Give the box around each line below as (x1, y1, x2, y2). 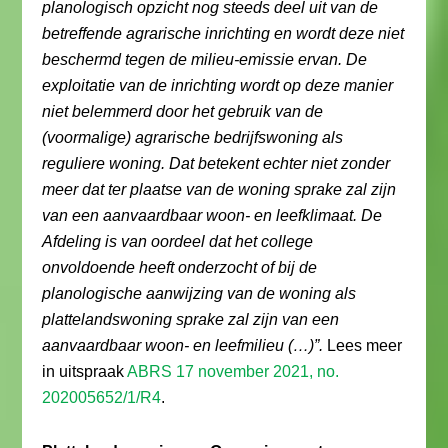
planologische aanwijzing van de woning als (42, 285, 357, 302)
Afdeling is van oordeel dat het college (42, 233, 314, 250)
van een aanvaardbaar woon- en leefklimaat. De (42, 207, 383, 224)
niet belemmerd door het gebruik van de (42, 103, 324, 120)
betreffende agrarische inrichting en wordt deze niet (42, 25, 405, 42)
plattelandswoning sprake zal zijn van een (42, 311, 340, 328)
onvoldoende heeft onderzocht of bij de (42, 259, 318, 276)
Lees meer (323, 337, 403, 354)
